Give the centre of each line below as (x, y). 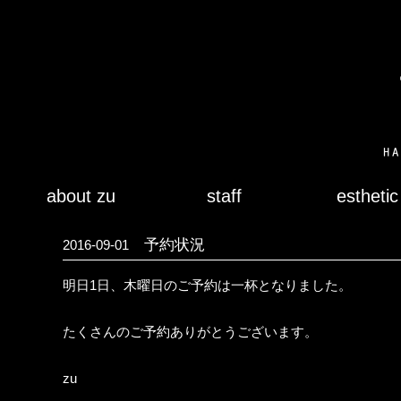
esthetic (367, 196)
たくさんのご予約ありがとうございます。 (190, 332)
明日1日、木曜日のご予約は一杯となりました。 (207, 285)
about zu (81, 196)
